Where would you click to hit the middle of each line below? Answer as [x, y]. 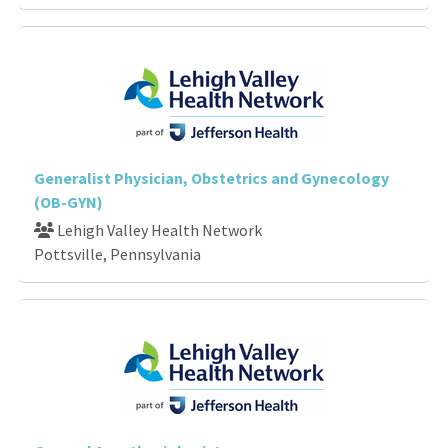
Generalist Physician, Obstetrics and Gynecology [211, 177]
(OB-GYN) [68, 201]
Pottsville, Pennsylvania [117, 253]
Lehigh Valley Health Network [158, 229]
